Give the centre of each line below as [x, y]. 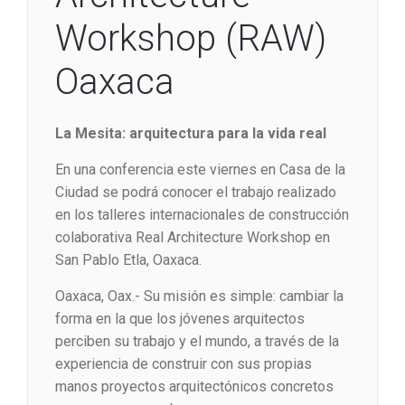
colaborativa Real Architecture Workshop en [193, 238]
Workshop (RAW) [191, 39]
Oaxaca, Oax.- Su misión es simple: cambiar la [199, 297]
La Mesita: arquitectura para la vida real [191, 134]
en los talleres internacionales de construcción [202, 215]
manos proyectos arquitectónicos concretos [194, 387]
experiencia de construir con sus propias [184, 364]
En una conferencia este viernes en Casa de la [200, 170]
